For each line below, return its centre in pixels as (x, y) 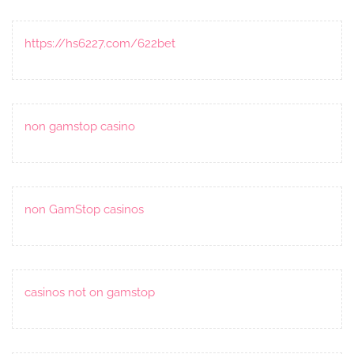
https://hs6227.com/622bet (100, 43)
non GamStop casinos (84, 209)
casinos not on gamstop (90, 292)
